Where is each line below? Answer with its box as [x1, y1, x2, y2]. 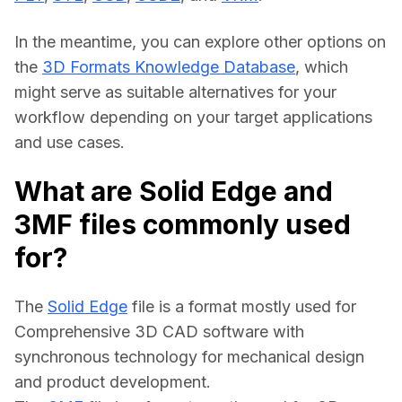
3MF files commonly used [14, 208, 351, 241]
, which [295, 57, 348, 77]
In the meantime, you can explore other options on [14, 32, 386, 52]
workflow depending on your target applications [14, 108, 372, 127]
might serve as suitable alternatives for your [14, 83, 336, 102]
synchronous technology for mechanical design [14, 347, 364, 367]
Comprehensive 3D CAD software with [14, 322, 304, 342]
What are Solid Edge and [14, 175, 333, 208]
